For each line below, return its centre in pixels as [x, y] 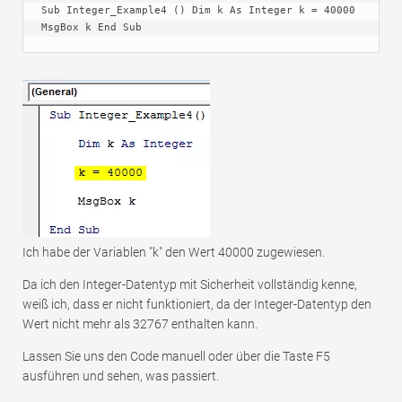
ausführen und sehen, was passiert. [121, 376]
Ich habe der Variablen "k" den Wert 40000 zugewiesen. [174, 252]
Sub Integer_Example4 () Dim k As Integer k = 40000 [198, 10]
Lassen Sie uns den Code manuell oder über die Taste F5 [176, 356]
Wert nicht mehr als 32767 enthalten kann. [140, 323]
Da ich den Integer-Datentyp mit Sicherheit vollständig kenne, [190, 284]
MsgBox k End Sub [92, 27]
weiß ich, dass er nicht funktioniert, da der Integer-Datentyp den [197, 304]
